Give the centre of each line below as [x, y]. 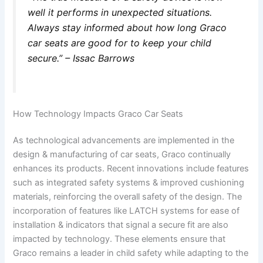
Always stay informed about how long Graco [127, 27]
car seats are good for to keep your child [120, 43]
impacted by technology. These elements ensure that [119, 239]
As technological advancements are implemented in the [124, 141]
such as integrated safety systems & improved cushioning [129, 183]
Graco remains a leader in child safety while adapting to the [131, 253]
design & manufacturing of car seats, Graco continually [122, 155]
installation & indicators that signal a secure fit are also [121, 225]
